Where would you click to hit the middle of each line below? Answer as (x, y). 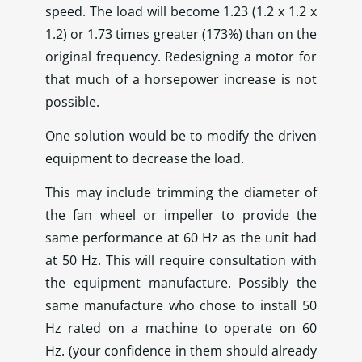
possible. (72, 102)
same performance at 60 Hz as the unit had (181, 237)
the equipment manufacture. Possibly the (181, 282)
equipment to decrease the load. (145, 158)
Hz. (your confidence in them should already (181, 350)
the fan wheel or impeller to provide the (181, 215)
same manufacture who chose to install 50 (181, 305)
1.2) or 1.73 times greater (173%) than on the (181, 34)
